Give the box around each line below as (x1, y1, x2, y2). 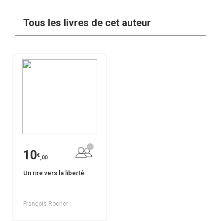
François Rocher (23, 200, 68, 208)
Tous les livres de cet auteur (23, 17, 151, 29)
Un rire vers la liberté (23, 169, 84, 177)
